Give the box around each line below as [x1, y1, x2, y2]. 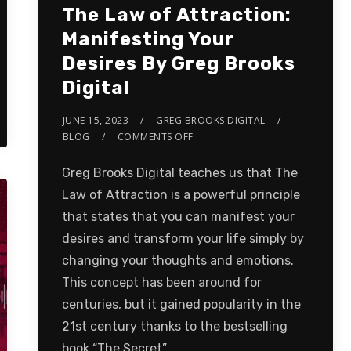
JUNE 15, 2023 [62, 113, 129, 127]
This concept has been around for [61, 274, 262, 290]
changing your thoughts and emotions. [61, 252, 294, 268]
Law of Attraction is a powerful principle [61, 186, 300, 202]
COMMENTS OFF [117, 129, 194, 143]
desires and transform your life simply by [61, 230, 304, 246]
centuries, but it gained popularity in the [61, 296, 301, 312]
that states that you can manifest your [61, 208, 295, 224]
